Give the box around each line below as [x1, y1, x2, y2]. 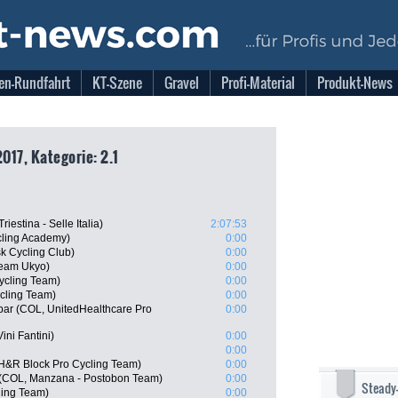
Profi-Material [221, 72, 295, 93]
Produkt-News [317, 72, 393, 93]
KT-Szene [92, 72, 142, 93]
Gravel [164, 72, 199, 93]
